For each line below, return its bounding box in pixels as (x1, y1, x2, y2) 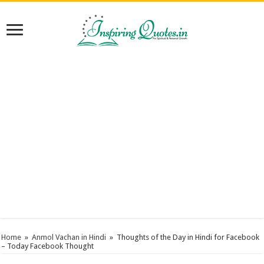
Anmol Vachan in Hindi (32, 233, 107, 242)
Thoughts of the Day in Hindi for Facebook (117, 233, 260, 242)
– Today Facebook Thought (1, 242, 94, 250)
